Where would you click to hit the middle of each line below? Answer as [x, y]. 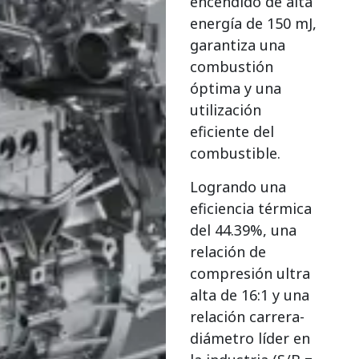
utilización [226, 110]
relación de [228, 251]
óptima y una [236, 89]
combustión [232, 67]
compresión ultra [250, 273]
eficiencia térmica [251, 208]
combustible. [236, 153]
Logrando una [238, 186]
